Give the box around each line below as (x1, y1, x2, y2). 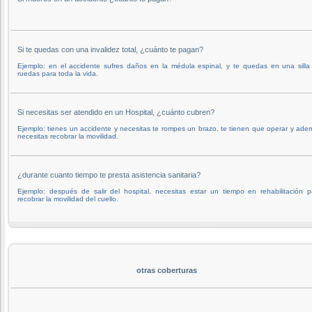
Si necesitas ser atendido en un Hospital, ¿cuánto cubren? (17, 107, 214, 116)
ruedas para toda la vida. (17, 69, 98, 77)
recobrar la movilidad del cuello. (17, 194, 118, 203)
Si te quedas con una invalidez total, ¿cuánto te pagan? (17, 45, 203, 54)
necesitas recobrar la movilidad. (17, 132, 118, 140)
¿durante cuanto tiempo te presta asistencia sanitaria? (17, 170, 201, 179)
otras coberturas (136, 265, 197, 274)
